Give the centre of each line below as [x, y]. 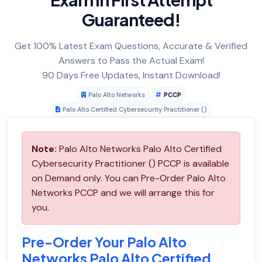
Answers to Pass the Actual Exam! [131, 61]
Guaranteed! [131, 20]
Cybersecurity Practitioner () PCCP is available [130, 164]
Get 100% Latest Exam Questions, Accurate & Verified [131, 46]
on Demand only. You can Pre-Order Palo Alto [129, 178]
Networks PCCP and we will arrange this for [123, 193]
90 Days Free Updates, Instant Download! [131, 75]
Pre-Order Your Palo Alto [104, 242]
